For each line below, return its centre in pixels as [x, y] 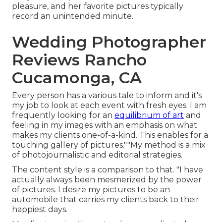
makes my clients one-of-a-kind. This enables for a [110, 135]
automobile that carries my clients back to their [106, 200]
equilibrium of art [149, 115]
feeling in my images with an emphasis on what [105, 125]
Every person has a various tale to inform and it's [107, 96]
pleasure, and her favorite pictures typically [98, 6]
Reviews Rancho [79, 60]
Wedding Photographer [109, 42]
